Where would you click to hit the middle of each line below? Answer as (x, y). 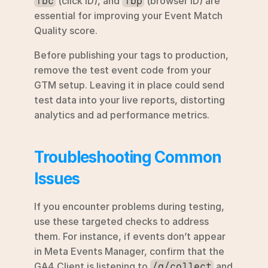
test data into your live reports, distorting (130, 100)
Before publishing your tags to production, (131, 55)
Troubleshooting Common (128, 157)
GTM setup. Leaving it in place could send (129, 85)
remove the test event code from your (123, 70)
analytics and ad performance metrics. (122, 115)
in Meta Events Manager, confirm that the (129, 251)
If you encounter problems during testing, (129, 206)
